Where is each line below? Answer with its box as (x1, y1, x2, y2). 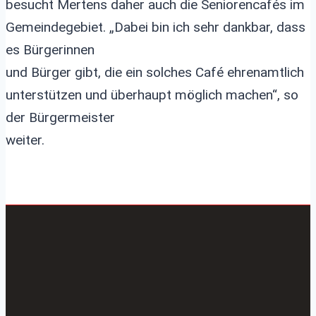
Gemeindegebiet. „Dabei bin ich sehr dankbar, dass (6, 19, 305, 35)
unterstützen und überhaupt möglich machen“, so (6, 87, 298, 103)
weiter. (6, 132, 44, 148)
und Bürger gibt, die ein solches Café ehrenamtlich (6, 64, 304, 80)
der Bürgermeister (6, 109, 115, 126)
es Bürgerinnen (6, 42, 95, 58)
